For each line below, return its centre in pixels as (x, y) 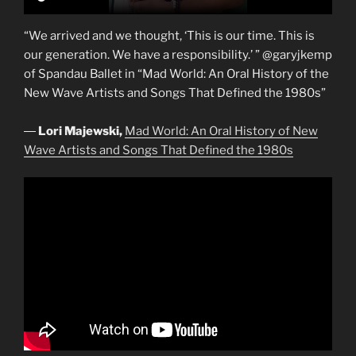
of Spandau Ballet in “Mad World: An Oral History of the (176, 74)
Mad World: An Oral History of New (221, 131)
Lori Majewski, (81, 131)
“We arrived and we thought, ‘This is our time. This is (169, 35)
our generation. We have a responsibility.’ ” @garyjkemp (178, 54)
